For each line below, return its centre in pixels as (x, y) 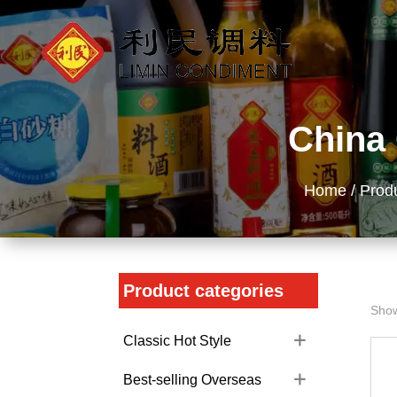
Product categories (204, 290)
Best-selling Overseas (193, 380)
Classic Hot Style (178, 341)
